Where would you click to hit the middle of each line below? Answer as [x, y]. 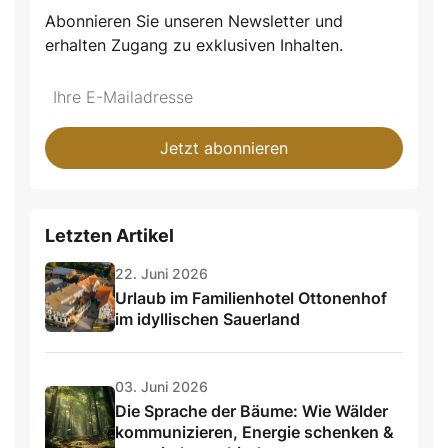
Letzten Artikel [109, 236]
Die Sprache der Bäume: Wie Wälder [251, 411]
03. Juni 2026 [161, 387]
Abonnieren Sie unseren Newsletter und [194, 21]
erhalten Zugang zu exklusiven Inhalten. [194, 45]
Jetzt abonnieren [224, 148]
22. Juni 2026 [161, 273]
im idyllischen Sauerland [207, 318]
